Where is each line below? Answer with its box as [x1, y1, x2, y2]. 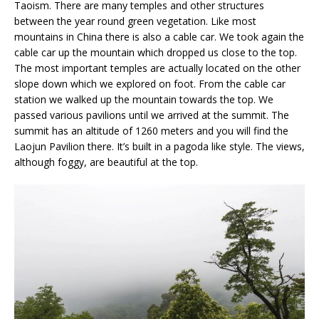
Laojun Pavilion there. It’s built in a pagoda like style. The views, [14, 140, 305, 154]
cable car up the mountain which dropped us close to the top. [14, 46, 297, 60]
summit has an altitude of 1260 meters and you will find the [14, 124, 288, 138]
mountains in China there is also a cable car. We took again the [14, 30, 304, 44]
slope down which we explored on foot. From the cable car [14, 77, 286, 91]
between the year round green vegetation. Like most [14, 14, 256, 28]
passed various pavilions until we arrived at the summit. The [14, 108, 289, 122]
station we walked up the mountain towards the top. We [14, 93, 273, 107]
